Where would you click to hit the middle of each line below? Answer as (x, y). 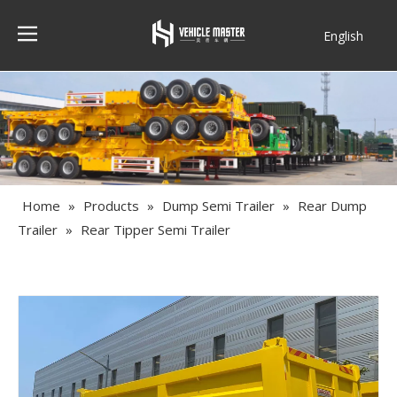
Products (111, 206)
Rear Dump (332, 206)
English (343, 35)
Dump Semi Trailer (218, 206)
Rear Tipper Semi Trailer (156, 230)
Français (346, 62)
